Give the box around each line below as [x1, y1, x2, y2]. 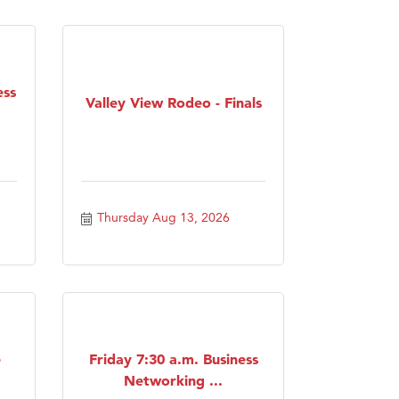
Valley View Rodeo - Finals [85, 93, 262, 111]
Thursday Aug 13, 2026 [96, 208, 230, 225]
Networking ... [124, 370, 223, 389]
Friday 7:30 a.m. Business [88, 349, 258, 368]
